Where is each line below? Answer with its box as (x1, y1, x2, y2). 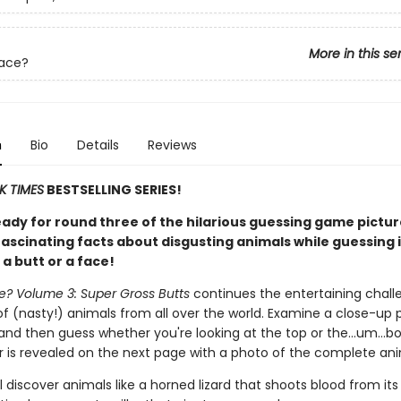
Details (76, 136, 119, 154)
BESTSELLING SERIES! (43, 181, 182, 199)
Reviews (147, 136, 197, 154)
